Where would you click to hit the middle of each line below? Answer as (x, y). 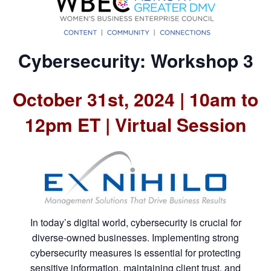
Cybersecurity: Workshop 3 (135, 60)
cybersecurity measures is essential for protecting (135, 252)
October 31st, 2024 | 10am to (135, 99)
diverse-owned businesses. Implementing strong (135, 237)
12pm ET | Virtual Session (135, 124)
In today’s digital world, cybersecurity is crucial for (135, 222)
